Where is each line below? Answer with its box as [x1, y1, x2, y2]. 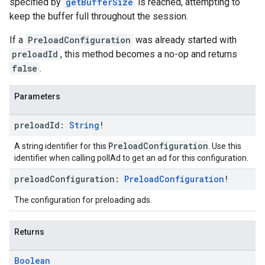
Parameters [14, 92, 60, 101]
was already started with [133, 34, 237, 46]
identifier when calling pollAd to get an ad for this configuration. [14, 153, 248, 163]
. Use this [208, 141, 241, 151]
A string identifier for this [14, 141, 108, 151]
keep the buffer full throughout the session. [9, 11, 188, 22]
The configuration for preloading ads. [14, 195, 152, 205]
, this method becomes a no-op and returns [60, 49, 237, 60]
